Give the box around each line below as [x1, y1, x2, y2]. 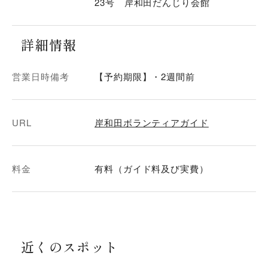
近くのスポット [21, 237, 119, 256]
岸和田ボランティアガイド [95, 116, 209, 129]
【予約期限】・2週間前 [95, 70, 195, 83]
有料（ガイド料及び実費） [95, 162, 209, 175]
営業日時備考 [12, 70, 69, 83]
